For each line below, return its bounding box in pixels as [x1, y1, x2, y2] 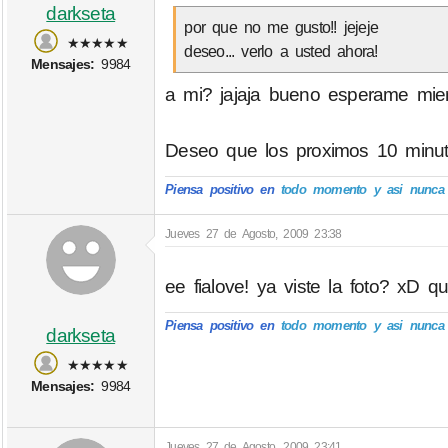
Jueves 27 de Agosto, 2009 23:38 [165, 227, 342, 242]
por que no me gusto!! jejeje [184, 18, 379, 37]
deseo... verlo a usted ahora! [184, 42, 378, 61]
